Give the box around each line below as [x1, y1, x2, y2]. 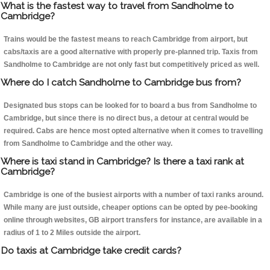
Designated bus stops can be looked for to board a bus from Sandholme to [4, 101, 257, 110]
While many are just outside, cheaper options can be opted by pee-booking [4, 203, 257, 212]
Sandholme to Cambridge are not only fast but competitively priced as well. [4, 60, 259, 69]
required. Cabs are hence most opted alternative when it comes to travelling [4, 127, 263, 136]
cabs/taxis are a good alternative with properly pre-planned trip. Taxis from [4, 48, 258, 57]
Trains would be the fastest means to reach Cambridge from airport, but [4, 35, 248, 44]
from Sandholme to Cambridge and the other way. [4, 139, 172, 148]
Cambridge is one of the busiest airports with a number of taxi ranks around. [4, 190, 263, 199]
